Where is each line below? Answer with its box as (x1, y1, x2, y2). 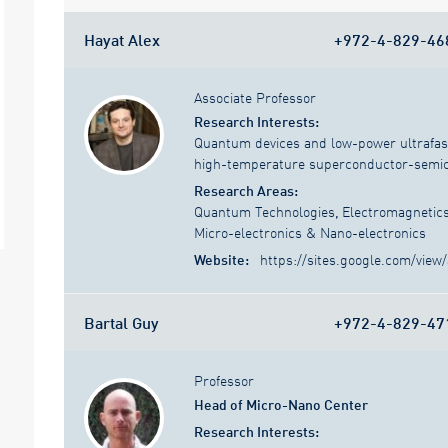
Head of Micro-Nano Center (194, 396, 368, 414)
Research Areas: (194, 182, 298, 200)
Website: (194, 251, 252, 269)
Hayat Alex (84, 29, 160, 49)
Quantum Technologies (194, 203, 335, 221)
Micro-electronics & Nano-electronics (194, 224, 426, 242)
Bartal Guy (84, 312, 159, 332)
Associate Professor (194, 89, 316, 107)
